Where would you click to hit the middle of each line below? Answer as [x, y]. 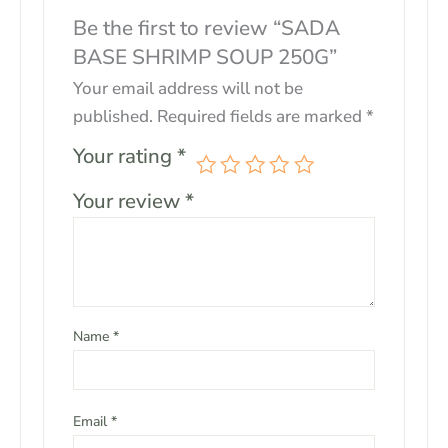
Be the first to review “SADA [206, 28]
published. [112, 117]
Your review [128, 201]
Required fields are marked [261, 117]
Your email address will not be [187, 89]
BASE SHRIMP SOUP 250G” [204, 57]
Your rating [124, 156]
